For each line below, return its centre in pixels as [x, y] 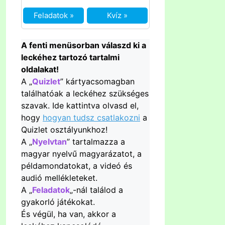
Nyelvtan [49, 142]
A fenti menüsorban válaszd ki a [84, 45]
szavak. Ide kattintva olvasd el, [80, 106]
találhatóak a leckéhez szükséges [85, 94]
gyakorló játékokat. [58, 202]
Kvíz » [117, 16]
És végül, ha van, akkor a [69, 214]
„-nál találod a [96, 190]
